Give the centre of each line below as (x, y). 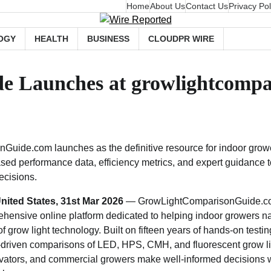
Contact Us (207, 6)
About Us (168, 6)
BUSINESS (108, 38)
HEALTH (51, 38)
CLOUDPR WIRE (181, 38)
